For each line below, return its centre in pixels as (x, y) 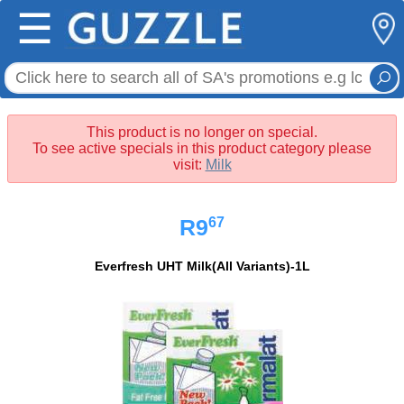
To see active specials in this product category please (202, 148)
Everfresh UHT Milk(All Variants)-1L (202, 266)
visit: (189, 165)
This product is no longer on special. (202, 132)
